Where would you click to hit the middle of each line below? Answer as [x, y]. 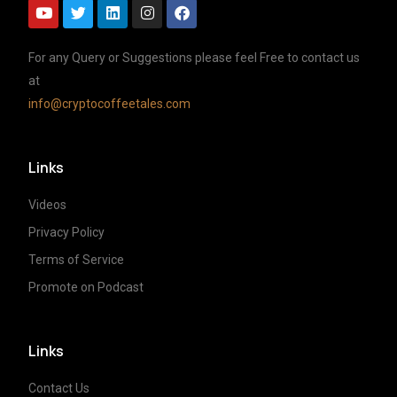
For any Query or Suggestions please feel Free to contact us [195, 57]
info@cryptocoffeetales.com [110, 103]
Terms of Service [77, 259]
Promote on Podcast [86, 287]
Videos [48, 204]
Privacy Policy [67, 232]
